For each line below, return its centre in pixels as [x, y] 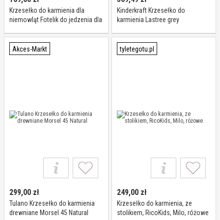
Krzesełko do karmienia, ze [154, 203]
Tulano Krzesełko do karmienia [52, 203]
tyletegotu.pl [137, 49]
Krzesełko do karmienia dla [47, 10]
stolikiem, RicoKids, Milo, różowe [163, 213]
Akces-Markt [30, 49]
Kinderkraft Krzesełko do [151, 10]
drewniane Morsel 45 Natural [49, 213]
